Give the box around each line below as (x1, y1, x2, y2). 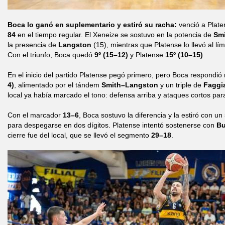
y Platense (128, 51, 165, 59)
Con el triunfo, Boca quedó (8, 51, 94, 59)
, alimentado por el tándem (14, 81, 101, 89)
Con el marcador (8, 111, 63, 119)
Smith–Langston (101, 81, 158, 89)
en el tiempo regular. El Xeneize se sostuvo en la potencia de (16, 31, 213, 39)
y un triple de (158, 81, 203, 89)
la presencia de (8, 41, 58, 49)
